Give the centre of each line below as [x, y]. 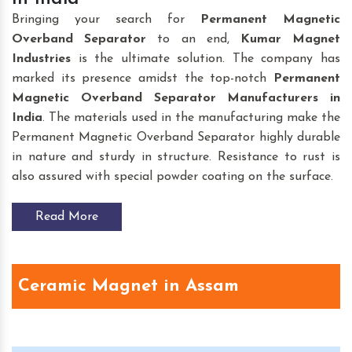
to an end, [193, 39]
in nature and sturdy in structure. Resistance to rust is [176, 157]
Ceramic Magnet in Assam [128, 286]
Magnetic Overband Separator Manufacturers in [176, 98]
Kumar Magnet [290, 39]
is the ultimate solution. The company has [205, 59]
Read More [67, 216]
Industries [41, 59]
